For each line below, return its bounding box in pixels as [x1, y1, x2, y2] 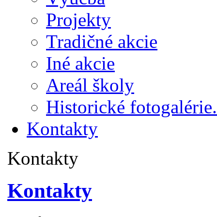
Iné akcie [46, 52, 115, 74]
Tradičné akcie [46, 31, 157, 52]
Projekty [46, 9, 111, 30]
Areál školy [46, 74, 134, 95]
